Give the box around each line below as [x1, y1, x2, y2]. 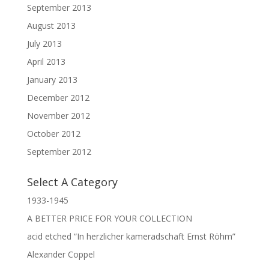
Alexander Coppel [26, 249, 95, 261]
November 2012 [26, 110, 90, 122]
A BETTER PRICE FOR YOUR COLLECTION [26, 213, 192, 225]
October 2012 [26, 128, 80, 140]
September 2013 [26, 2, 91, 14]
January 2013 [26, 74, 77, 86]
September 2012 [26, 146, 91, 158]
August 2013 [26, 20, 76, 32]
